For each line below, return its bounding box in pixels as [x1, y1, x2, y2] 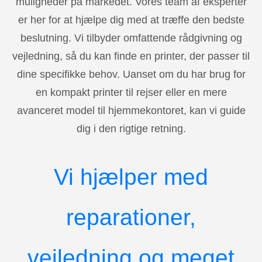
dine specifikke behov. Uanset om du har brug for [16, 68, 246, 80]
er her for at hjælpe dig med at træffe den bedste [18, 13, 244, 26]
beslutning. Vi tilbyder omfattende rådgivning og [20, 32, 242, 44]
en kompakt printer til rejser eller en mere [35, 86, 227, 98]
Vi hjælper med [54, 164, 208, 189]
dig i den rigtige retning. [76, 122, 186, 135]
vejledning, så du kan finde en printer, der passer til [12, 50, 250, 62]
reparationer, [66, 204, 196, 230]
